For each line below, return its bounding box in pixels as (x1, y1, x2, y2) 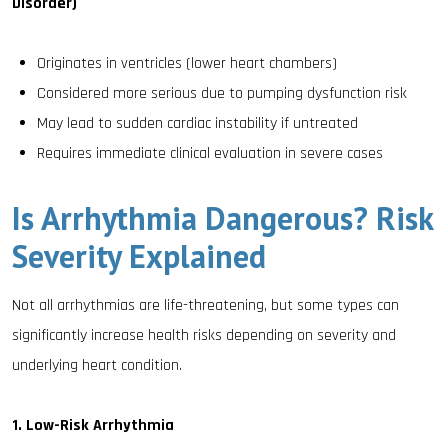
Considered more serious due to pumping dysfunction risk (37, 83, 407, 104)
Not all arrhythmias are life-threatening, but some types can (12, 295, 399, 316)
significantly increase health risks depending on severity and (12, 325, 396, 346)
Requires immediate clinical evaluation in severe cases (37, 143, 383, 164)
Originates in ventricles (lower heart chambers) (37, 53, 337, 74)
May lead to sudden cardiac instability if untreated (37, 113, 358, 134)
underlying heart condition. (12, 355, 182, 376)
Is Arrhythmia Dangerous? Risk (12, 197, 433, 239)
